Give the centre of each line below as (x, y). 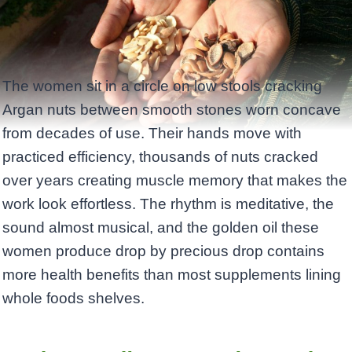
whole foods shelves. (73, 299)
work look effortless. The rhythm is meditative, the (168, 204)
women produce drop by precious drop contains (163, 251)
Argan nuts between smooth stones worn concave (172, 110)
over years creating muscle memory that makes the (175, 181)
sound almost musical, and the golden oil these (161, 228)
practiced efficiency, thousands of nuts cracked (160, 157)
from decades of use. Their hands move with (152, 134)
